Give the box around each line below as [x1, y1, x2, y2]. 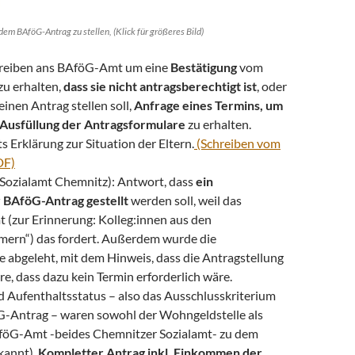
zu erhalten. [185, 116, 251, 132]
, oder [257, 78, 287, 94]
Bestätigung [168, 59, 237, 74]
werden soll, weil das [128, 192, 242, 208]
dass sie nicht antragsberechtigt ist [61, 78, 257, 94]
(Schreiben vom [194, 135, 281, 151]
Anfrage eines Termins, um [134, 97, 283, 113]
